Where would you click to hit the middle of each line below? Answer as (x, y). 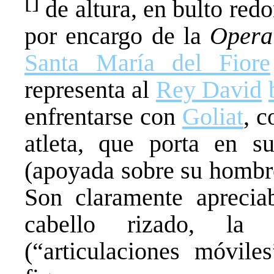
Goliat (213, 117)
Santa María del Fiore (147, 63)
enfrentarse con (103, 117)
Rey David (209, 90)
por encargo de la (117, 36)
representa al (90, 90)
